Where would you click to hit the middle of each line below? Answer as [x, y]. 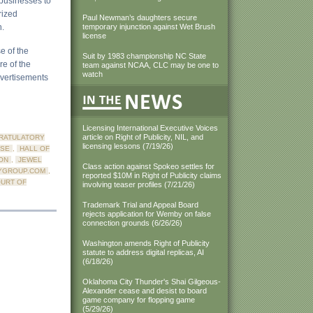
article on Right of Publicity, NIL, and [143, 137]
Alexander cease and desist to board [145, 291]
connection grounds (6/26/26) [132, 223]
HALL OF [35, 148]
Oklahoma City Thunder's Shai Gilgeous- [152, 282]
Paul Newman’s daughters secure [140, 17]
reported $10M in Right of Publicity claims [152, 175]
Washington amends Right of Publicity [146, 243]
